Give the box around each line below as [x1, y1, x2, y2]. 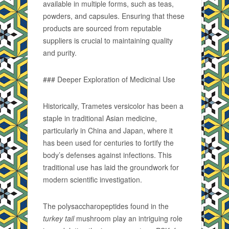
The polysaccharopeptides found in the [43, 201, 169, 211]
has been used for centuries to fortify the [43, 138, 174, 148]
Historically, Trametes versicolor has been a [43, 101, 184, 111]
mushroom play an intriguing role [74, 213, 182, 223]
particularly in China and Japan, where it [43, 125, 173, 135]
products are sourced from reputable [43, 23, 162, 33]
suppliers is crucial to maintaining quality [43, 35, 173, 45]
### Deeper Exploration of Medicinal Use [43, 74, 175, 84]
